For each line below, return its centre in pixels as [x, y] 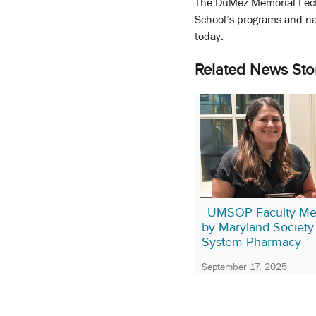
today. [209, 37]
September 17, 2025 [244, 267]
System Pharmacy [251, 242]
